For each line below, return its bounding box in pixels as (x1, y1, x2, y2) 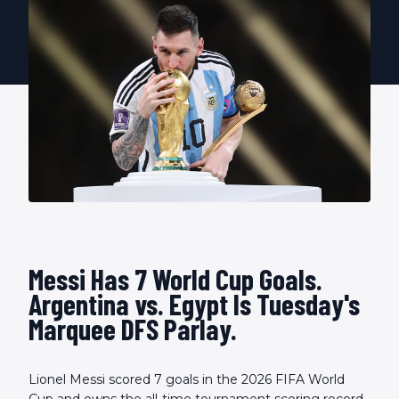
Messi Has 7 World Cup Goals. (28, 262, 322, 297)
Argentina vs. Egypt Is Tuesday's (28, 287, 360, 322)
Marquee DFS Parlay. (28, 312, 237, 346)
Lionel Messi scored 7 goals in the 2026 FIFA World (28, 371, 345, 388)
